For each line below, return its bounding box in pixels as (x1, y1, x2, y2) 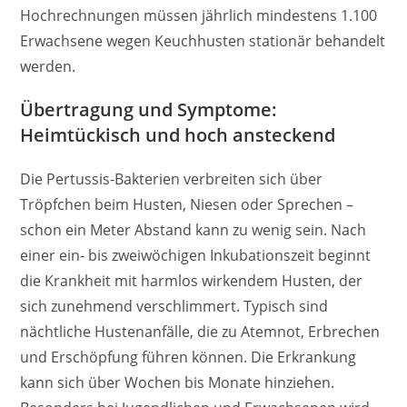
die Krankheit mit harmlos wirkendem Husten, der (20, 270, 363, 291)
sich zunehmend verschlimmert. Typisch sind (20, 295, 329, 316)
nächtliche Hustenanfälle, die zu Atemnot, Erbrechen (20, 321, 381, 342)
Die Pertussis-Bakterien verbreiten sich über (20, 168, 323, 189)
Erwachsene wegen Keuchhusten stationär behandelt (20, 30, 386, 51)
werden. (20, 55, 76, 76)
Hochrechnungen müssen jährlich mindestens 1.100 (20, 5, 378, 25)
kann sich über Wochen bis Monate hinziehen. (20, 372, 335, 392)
